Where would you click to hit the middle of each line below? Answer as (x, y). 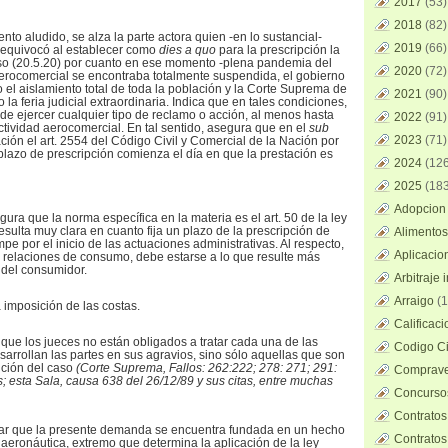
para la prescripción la (279, 50)
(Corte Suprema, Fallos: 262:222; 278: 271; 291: (206, 368)
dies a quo (189, 50)
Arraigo (414, 301)
